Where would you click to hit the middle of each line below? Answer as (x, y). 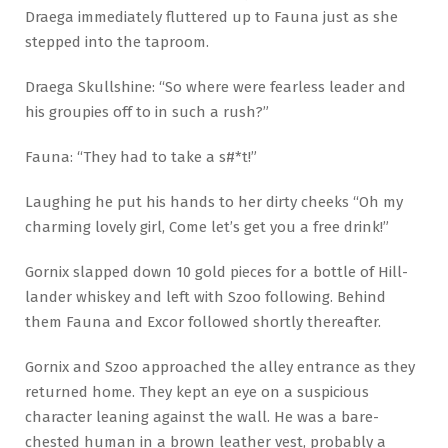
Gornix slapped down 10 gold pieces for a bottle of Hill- (216, 271)
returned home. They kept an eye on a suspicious (197, 391)
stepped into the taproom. (117, 42)
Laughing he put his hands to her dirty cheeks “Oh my (214, 202)
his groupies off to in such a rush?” (147, 112)
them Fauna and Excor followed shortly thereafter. (203, 321)
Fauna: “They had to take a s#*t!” (141, 157)
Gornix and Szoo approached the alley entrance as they (220, 366)
